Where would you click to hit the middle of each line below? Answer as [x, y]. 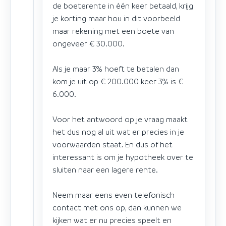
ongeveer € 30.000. [89, 43]
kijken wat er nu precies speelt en [112, 220]
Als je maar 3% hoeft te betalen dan [116, 68]
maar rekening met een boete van [113, 31]
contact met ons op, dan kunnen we [117, 207]
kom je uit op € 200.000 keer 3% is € [118, 81]
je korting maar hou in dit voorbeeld [116, 18]
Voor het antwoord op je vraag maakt [120, 119]
